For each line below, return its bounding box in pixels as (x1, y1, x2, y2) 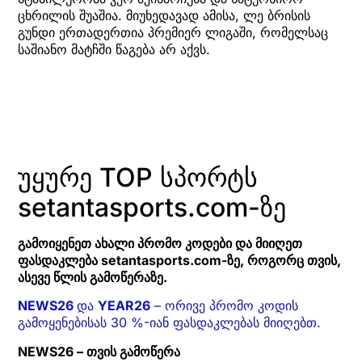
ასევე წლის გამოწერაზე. (18, 268, 167, 285)
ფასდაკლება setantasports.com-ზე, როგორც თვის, (18, 251, 341, 268)
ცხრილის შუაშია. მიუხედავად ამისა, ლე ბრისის (18, 6, 310, 23)
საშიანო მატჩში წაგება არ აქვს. (18, 40, 210, 57)
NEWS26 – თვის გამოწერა (18, 343, 180, 360)
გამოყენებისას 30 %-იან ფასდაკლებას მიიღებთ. (18, 314, 321, 331)
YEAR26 (98, 297, 150, 314)
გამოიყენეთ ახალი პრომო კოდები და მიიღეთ (18, 234, 302, 251)
